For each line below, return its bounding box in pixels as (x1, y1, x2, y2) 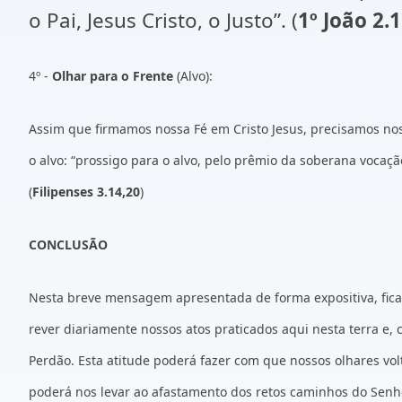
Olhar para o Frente (52, 67, 177, 84)
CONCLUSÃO (29, 236, 108, 253)
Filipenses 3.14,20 (32, 183, 140, 200)
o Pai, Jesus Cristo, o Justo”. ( (29, 6, 298, 34)
